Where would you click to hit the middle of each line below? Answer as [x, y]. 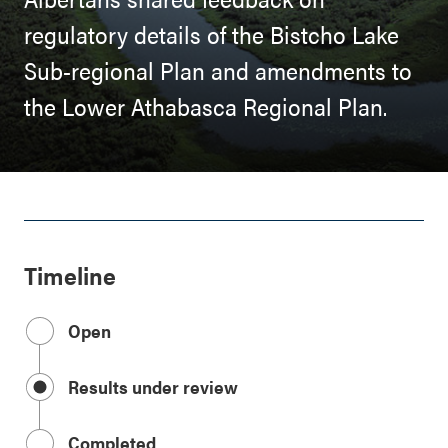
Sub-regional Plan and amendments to [218, 70]
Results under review [153, 386]
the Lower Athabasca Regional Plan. [205, 106]
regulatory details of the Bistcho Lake [211, 34]
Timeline [70, 275]
